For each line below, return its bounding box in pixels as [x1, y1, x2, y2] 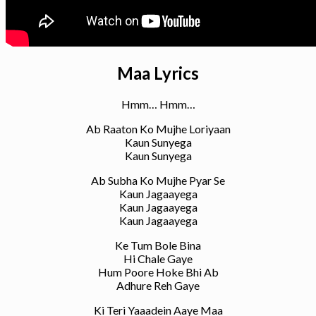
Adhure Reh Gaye [116, 278, 200, 292]
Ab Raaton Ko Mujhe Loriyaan [85, 121, 231, 135]
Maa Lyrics [117, 62, 199, 83]
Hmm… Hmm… [121, 97, 195, 111]
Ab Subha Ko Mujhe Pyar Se [91, 173, 225, 187]
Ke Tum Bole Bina [115, 238, 201, 252]
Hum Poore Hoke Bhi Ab [97, 265, 219, 279]
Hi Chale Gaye [123, 251, 193, 265]
